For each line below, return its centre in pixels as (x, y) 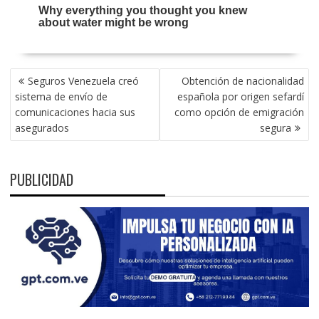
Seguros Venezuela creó (83, 81)
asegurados (42, 128)
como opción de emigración (240, 113)
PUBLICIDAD (41, 180)
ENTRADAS (37, 107)
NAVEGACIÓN (42, 76)
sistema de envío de (61, 97)
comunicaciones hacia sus (75, 113)
